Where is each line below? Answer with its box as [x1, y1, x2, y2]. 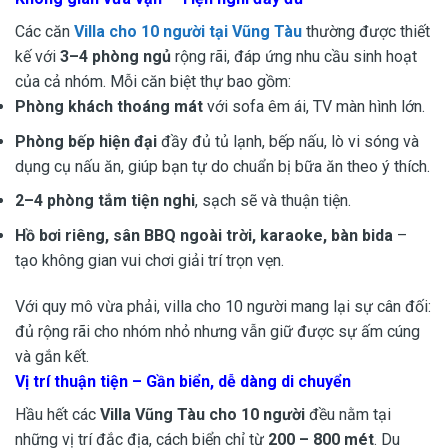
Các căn [15, 22, 74, 42]
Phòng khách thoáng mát [15, 97, 203, 117]
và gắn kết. [15, 346, 89, 366]
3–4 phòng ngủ [60, 47, 171, 67]
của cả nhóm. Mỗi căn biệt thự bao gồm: [15, 72, 291, 92]
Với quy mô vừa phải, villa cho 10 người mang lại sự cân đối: [15, 296, 431, 316]
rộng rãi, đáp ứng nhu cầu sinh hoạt [171, 47, 417, 67]
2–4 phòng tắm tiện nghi [15, 191, 195, 211]
